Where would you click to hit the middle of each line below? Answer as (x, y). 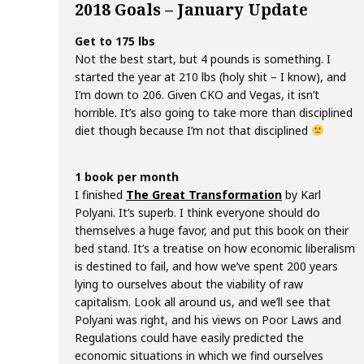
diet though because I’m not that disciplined (193, 130)
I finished (100, 195)
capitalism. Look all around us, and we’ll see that (203, 302)
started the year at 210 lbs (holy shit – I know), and (210, 77)
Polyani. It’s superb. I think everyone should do (197, 212)
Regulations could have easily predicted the (189, 338)
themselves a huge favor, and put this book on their (212, 230)
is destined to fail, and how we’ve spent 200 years (206, 266)
